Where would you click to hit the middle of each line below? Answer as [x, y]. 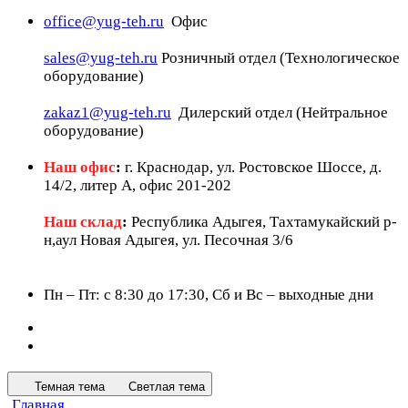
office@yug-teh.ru [104, 21]
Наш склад [83, 221]
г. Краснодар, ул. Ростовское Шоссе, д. [251, 167]
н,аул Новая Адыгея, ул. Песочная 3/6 [168, 240]
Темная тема [70, 386]
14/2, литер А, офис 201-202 [138, 185]
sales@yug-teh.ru [101, 57]
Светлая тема [167, 386]
